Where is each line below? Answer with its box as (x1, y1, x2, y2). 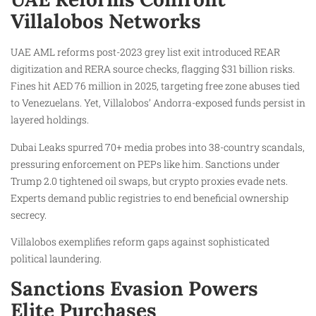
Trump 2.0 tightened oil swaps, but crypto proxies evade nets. (11, 174, 288, 188)
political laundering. (11, 252, 102, 266)
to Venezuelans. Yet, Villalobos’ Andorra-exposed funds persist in (11, 96, 305, 110)
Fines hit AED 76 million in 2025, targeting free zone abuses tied (11, 79, 300, 93)
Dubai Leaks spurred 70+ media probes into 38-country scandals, (11, 140, 305, 154)
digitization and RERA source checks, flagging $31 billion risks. (11, 62, 295, 76)
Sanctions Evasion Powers (11, 275, 258, 301)
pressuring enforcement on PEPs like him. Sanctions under (11, 157, 280, 171)
